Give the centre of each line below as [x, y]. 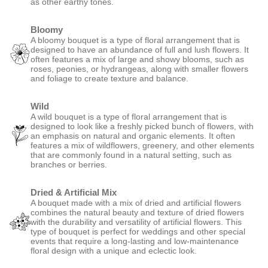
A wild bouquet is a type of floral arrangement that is [129, 117]
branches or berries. [69, 165]
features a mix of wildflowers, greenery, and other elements [142, 145]
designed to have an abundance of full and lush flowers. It [140, 50]
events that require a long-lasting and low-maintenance [135, 241]
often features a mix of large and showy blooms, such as [137, 59]
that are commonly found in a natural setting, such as [131, 155]
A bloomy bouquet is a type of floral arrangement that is [135, 40]
